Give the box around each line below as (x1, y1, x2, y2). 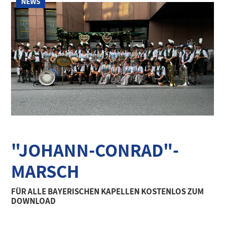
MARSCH (11, 159, 80, 184)
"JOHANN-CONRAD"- (11, 138, 179, 163)
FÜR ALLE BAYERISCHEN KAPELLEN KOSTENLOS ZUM (11, 186, 204, 197)
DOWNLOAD (11, 195, 56, 207)
